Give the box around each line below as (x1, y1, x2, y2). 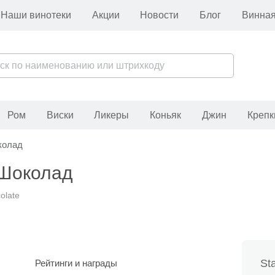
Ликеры (94, 109, 130, 120)
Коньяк (150, 109, 182, 120)
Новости (140, 9, 179, 20)
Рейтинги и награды (35, 258, 117, 268)
